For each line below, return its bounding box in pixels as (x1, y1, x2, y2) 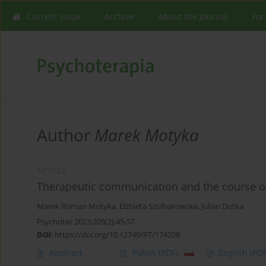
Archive (104, 11, 134, 22)
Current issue (27, 11, 81, 22)
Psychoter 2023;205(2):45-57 (37, 216, 135, 227)
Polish (132, 247, 159, 259)
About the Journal (158, 11, 228, 22)
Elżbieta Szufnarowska (119, 201, 198, 212)
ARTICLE (37, 166, 66, 176)
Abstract (49, 247, 83, 259)
